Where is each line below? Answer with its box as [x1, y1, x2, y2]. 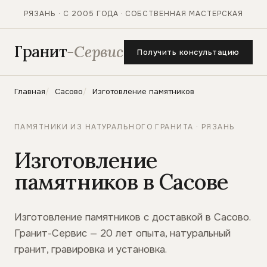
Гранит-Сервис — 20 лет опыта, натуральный [14, 227, 231, 240]
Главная [14, 86, 45, 97]
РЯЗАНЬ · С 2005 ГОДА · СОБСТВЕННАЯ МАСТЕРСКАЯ [24, 9, 243, 18]
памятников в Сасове [14, 168, 228, 195]
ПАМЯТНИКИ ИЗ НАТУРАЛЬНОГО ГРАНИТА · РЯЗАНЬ [14, 122, 235, 132]
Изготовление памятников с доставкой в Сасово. [14, 211, 250, 223]
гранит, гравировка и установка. [14, 243, 167, 256]
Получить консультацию [137, 46, 240, 57]
